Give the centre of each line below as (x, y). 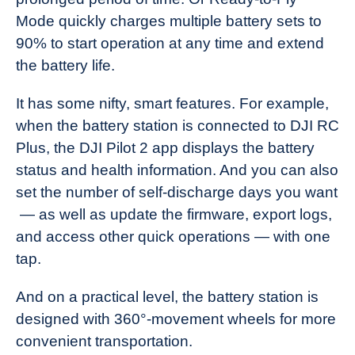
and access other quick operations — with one (173, 236)
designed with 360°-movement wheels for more (176, 319)
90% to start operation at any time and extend (170, 43)
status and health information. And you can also (177, 170)
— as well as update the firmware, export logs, (174, 214)
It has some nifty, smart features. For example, (172, 103)
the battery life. (65, 65)
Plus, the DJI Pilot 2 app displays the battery (165, 147)
